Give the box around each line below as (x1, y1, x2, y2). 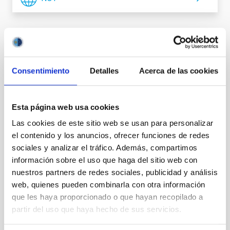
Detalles (89, 66, 119, 75)
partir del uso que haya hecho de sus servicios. (12, 205, 182, 214)
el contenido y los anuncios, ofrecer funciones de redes (12, 131, 210, 140)
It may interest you (12, 53, 119, 71)
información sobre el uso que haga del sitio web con (12, 156, 198, 165)
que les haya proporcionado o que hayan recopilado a (12, 193, 203, 202)
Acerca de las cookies (139, 66, 218, 75)
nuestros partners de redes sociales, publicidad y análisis (12, 168, 218, 177)
